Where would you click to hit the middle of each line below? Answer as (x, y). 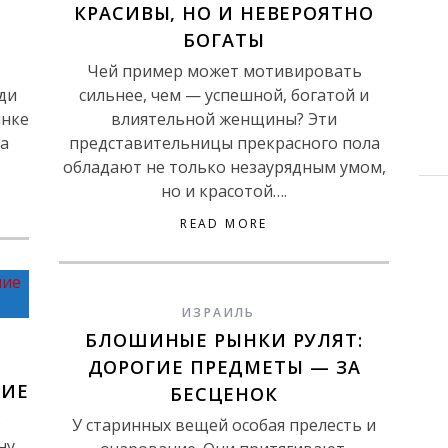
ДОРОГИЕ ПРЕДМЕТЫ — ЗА (224, 367)
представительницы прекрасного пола (224, 143)
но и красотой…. (224, 191)
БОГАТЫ (224, 40)
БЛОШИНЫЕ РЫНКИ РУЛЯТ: (224, 340)
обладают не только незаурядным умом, (224, 167)
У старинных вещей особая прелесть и (224, 425)
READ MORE (224, 223)
